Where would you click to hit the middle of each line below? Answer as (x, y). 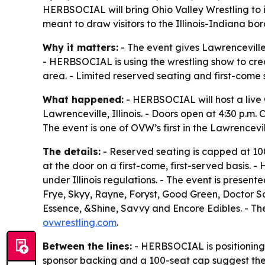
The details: (72, 151)
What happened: (83, 99)
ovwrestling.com (80, 222)
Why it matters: (80, 47)
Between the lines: (87, 246)
